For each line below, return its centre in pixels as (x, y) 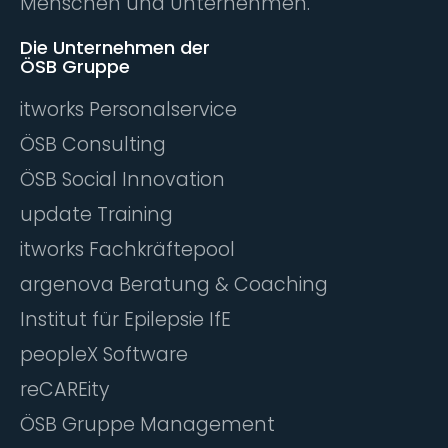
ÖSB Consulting (93, 144)
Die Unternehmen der (115, 47)
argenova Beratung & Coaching (174, 284)
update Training (96, 214)
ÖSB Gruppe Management (147, 424)
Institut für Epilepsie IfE (125, 319)
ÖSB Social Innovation (122, 179)
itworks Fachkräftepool (127, 249)
